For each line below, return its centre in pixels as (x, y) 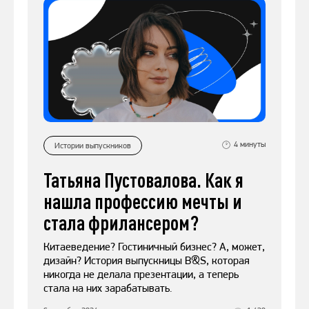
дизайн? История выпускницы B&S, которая (147, 261)
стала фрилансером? (121, 223)
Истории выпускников (93, 145)
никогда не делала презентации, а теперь (141, 275)
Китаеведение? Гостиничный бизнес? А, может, (154, 247)
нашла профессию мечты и (143, 201)
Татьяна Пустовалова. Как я (143, 180)
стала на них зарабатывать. (108, 288)
